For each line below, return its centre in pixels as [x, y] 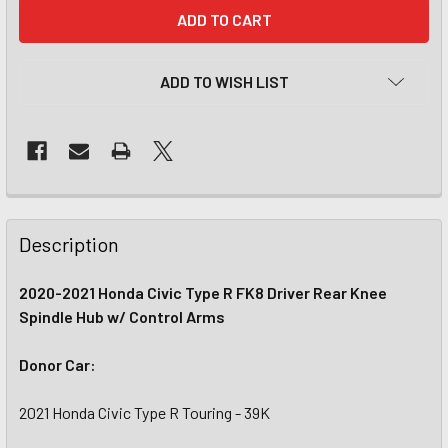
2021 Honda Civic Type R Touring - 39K [144, 412]
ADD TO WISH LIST [224, 81]
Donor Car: [57, 364]
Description [69, 244]
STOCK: [46, 32]
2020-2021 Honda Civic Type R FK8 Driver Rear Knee [203, 292]
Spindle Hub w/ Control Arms [122, 316]
